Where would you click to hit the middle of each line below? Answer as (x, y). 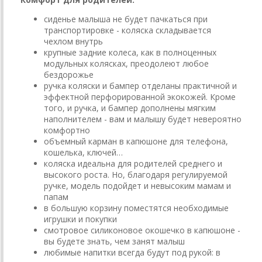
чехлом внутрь (73, 42)
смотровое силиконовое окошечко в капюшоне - (142, 230)
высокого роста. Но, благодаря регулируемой (136, 175)
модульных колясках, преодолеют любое (126, 64)
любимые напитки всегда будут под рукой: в (132, 253)
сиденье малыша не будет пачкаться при (126, 19)
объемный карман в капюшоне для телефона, (136, 142)
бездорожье (69, 75)
